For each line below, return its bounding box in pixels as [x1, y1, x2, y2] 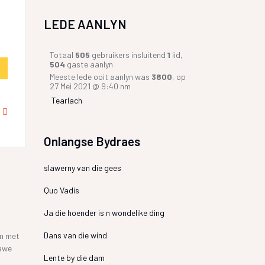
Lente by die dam [43, 253, 105, 263]
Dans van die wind [43, 230, 107, 240]
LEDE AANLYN [43, 17, 127, 31]
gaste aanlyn [64, 59, 113, 69]
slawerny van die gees [43, 163, 121, 173]
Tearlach [51, 95, 82, 105]
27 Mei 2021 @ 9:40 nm [49, 81, 131, 91]
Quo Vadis [43, 185, 79, 195]
